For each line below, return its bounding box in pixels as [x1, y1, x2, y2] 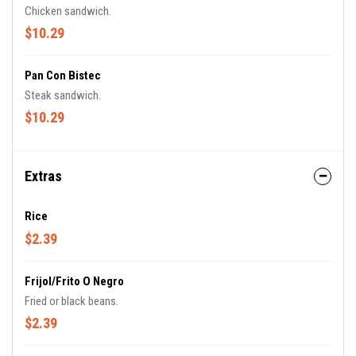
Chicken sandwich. [25, 4, 111, 18]
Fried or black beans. [25, 294, 118, 308]
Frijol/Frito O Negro [25, 274, 124, 288]
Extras [25, 168, 62, 184]
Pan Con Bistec [25, 68, 101, 83]
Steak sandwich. [25, 88, 101, 103]
